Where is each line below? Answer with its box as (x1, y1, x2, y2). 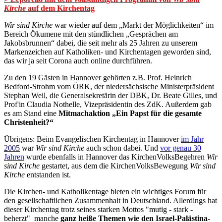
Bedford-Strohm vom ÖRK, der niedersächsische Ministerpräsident (4, 82, 214, 91)
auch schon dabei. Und (84, 143, 160, 152)
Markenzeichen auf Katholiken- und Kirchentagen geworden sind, (4, 47, 211, 56)
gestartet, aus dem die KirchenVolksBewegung (40, 161, 190, 170)
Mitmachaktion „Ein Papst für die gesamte (58, 109, 202, 117)
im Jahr (181, 134, 204, 143)
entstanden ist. (25, 170, 79, 179)
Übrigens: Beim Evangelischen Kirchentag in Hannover (4, 134, 181, 143)
